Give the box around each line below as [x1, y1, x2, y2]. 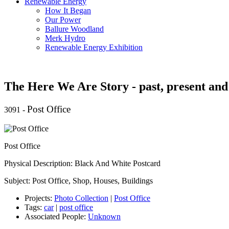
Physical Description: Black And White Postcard [4, 159, 161, 168]
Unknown [88, 212, 121, 221]
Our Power [45, 15, 81, 24]
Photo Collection [54, 194, 108, 203]
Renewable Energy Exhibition [45, 42, 143, 52]
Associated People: [25, 212, 88, 221]
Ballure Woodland [45, 24, 104, 33]
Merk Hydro [45, 33, 85, 42]
